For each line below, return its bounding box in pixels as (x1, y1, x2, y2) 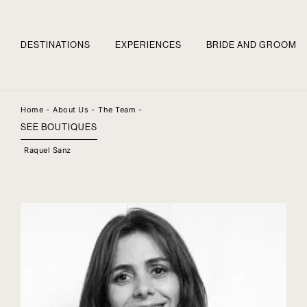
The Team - (98, 105, 142, 114)
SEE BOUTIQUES (21, 123, 97, 132)
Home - (21, 105, 49, 114)
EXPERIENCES (115, 40, 182, 49)
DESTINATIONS (21, 40, 90, 49)
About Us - (53, 105, 95, 114)
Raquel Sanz (24, 145, 71, 155)
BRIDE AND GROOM (206, 40, 297, 49)
